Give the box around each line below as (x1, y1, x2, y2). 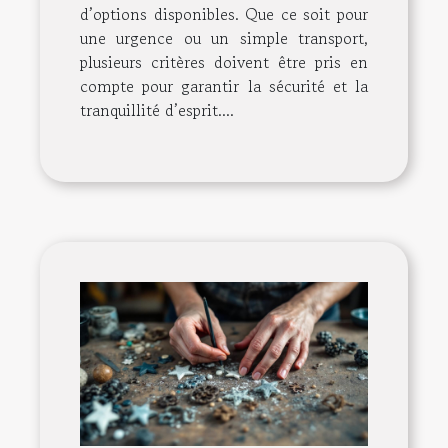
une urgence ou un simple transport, (80, 25, 368, 50)
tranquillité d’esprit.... (80, 97, 234, 122)
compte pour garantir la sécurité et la (80, 73, 368, 98)
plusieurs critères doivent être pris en (80, 49, 368, 74)
